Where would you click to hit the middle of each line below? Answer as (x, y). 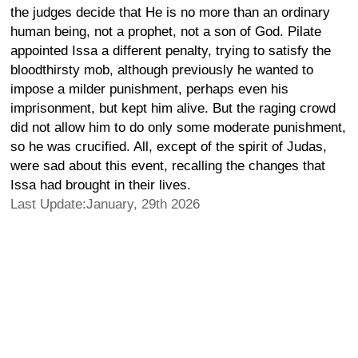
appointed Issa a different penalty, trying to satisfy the (171, 50)
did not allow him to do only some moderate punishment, (178, 127)
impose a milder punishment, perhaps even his (149, 89)
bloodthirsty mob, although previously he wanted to (162, 70)
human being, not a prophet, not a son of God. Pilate (166, 31)
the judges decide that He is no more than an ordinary (170, 12)
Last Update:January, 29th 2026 (105, 204)
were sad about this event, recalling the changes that (168, 165)
